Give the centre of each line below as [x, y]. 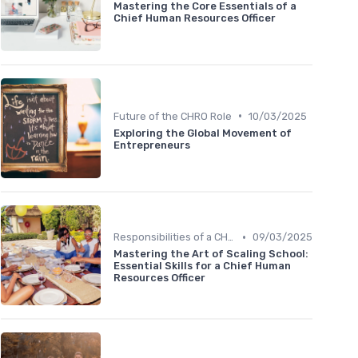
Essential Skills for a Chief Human [202, 266]
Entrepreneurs [152, 145]
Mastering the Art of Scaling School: [211, 254]
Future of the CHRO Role [173, 116]
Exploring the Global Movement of [203, 133]
